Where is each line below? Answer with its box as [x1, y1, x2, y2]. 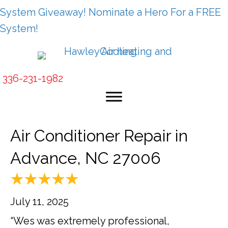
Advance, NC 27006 [10, 149, 161, 167]
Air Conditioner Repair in [10, 126, 188, 145]
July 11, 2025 [10, 195, 69, 208]
